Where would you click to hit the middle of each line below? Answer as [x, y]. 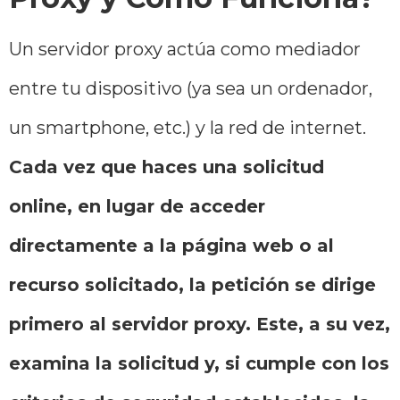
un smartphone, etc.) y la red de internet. [187, 127]
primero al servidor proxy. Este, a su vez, [200, 324]
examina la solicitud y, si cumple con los [199, 363]
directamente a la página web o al [171, 245]
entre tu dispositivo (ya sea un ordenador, [191, 88]
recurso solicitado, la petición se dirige [192, 284]
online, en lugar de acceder [137, 206]
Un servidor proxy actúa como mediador [185, 49]
